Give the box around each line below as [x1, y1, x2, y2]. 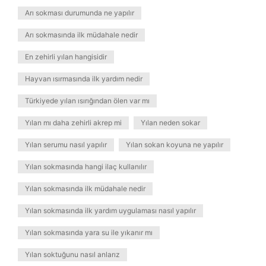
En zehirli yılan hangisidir [25, 52, 107, 61]
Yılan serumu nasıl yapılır [25, 140, 107, 149]
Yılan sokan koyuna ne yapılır [126, 140, 223, 149]
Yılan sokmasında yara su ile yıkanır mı [25, 228, 153, 237]
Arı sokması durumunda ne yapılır [25, 8, 134, 17]
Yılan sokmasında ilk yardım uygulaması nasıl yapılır [25, 206, 196, 215]
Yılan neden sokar [141, 118, 200, 127]
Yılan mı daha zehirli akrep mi [25, 118, 122, 127]
